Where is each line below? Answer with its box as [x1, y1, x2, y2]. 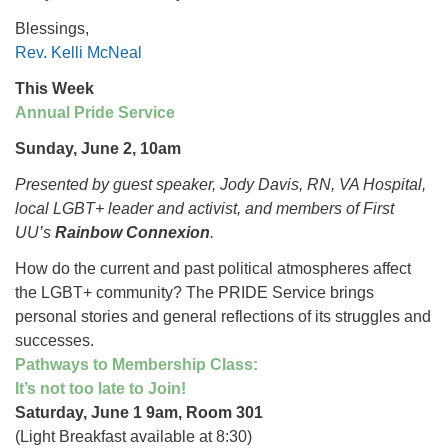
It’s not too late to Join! [15, 380, 186, 397]
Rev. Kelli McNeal [15, 44, 142, 61]
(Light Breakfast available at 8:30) [15, 428, 252, 445]
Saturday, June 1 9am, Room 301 [15, 404, 263, 421]
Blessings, [15, 20, 89, 37]
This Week [15, 80, 94, 97]
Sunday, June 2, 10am [15, 140, 181, 157]
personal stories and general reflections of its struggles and [15, 308, 431, 325]
